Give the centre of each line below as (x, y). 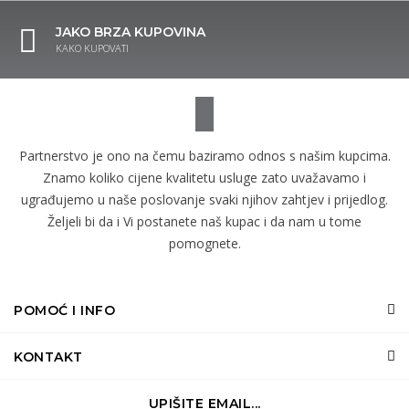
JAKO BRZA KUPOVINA (131, 32)
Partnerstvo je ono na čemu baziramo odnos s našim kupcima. (204, 156)
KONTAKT (48, 357)
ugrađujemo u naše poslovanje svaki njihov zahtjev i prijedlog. (204, 199)
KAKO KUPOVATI (92, 48)
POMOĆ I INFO (64, 310)
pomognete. (204, 243)
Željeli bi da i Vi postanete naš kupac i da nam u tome (204, 221)
